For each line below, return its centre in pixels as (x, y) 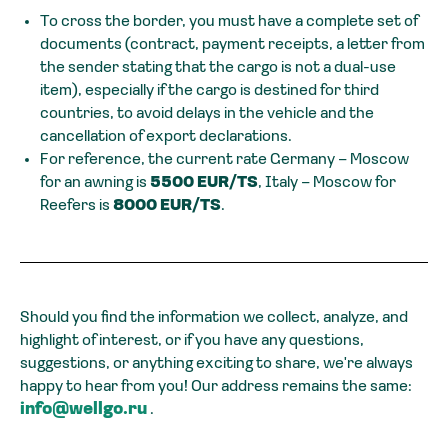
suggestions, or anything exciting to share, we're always (216, 363)
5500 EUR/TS (204, 182)
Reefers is (76, 205)
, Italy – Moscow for (327, 182)
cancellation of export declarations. (166, 136)
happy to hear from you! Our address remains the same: (216, 386)
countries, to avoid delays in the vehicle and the (207, 113)
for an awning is (95, 182)
